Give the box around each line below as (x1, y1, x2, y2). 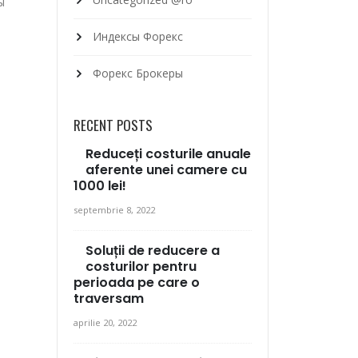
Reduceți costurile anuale (86, 145, 251, 164)
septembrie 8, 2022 (74, 204, 155, 217)
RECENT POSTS (74, 115, 153, 136)
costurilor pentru (86, 257, 197, 276)
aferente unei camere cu (86, 161, 247, 180)
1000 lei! (74, 177, 126, 196)
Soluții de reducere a (86, 241, 220, 261)
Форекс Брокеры (93, 66, 183, 82)
